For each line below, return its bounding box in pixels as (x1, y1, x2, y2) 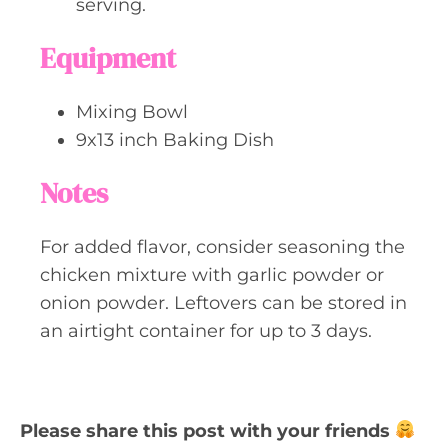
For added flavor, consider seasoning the (40, 235, 405, 258)
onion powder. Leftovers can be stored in (40, 291, 407, 314)
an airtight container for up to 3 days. (40, 319, 372, 342)
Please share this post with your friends (20, 419, 395, 442)
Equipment (40, 38, 176, 77)
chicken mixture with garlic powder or (40, 263, 384, 286)
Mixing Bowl (76, 100, 188, 123)
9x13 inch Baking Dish (76, 128, 274, 151)
